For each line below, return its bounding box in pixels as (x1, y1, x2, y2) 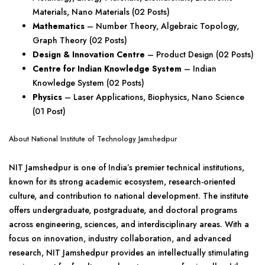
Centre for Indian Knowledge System (33, 63, 182, 75)
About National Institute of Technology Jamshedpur (9, 134, 177, 144)
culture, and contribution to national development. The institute (9, 190, 248, 202)
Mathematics (33, 20, 87, 32)
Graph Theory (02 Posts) (33, 34, 127, 46)
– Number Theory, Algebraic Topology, (87, 20, 239, 32)
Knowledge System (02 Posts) (33, 77, 144, 89)
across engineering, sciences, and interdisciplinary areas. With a (9, 218, 249, 230)
